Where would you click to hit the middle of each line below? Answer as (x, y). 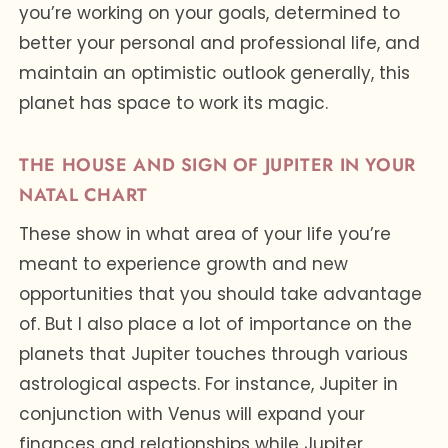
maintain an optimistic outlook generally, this (215, 72)
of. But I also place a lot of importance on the (216, 323)
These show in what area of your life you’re (205, 233)
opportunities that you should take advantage (221, 293)
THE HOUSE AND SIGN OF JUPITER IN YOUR (217, 164)
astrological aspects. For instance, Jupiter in (209, 383)
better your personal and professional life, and (220, 42)
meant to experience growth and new (184, 263)
